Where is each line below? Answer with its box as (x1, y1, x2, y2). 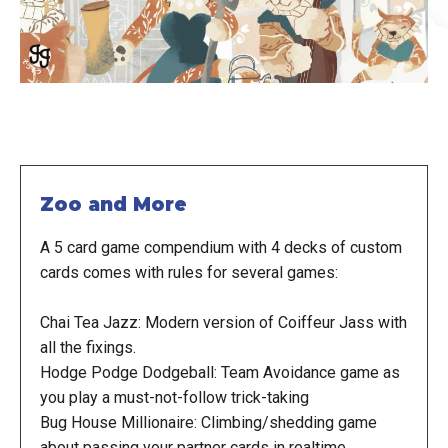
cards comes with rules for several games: (39, 262, 338, 282)
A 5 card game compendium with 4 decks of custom (39, 237, 402, 257)
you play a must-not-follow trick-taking (39, 387, 309, 407)
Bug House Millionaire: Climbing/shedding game (39, 412, 377, 432)
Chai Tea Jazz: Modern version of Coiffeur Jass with (39, 312, 407, 332)
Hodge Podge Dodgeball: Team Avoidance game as (39, 362, 400, 382)
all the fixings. (39, 337, 136, 357)
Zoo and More (39, 193, 187, 217)
